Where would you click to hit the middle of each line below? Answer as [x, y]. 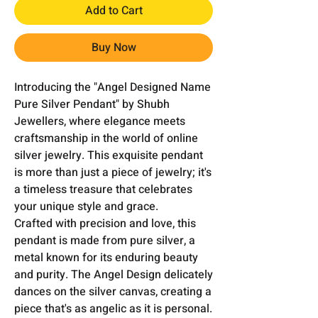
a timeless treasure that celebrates [103, 189]
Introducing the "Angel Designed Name [113, 87]
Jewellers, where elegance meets [100, 121]
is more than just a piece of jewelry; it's [113, 172]
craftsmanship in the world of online [106, 138]
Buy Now [114, 47]
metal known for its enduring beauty [106, 257]
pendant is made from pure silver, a [105, 240]
